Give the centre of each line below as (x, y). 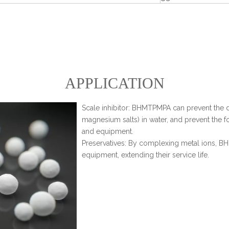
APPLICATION (114, 83)
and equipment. (108, 131)
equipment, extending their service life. (145, 155)
